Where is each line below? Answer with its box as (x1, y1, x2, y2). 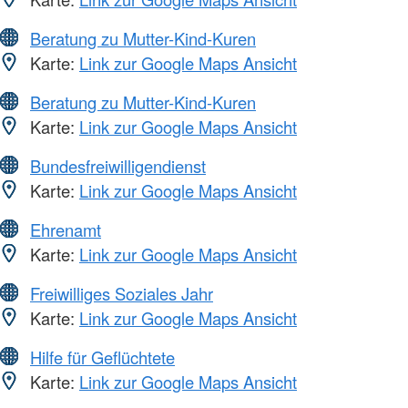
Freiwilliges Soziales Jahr (30, 281, 213, 306)
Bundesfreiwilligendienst (30, 154, 206, 178)
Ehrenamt (30, 218, 101, 242)
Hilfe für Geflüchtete (30, 345, 175, 370)
